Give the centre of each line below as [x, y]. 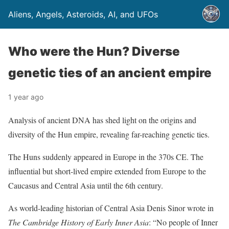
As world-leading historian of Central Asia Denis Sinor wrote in [111, 208]
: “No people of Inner [183, 222]
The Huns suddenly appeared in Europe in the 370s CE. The [106, 157]
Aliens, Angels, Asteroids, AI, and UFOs [83, 14]
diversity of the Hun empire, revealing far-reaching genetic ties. [109, 134]
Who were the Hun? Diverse [94, 51]
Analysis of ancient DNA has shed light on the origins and [102, 120]
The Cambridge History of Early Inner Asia [78, 222]
